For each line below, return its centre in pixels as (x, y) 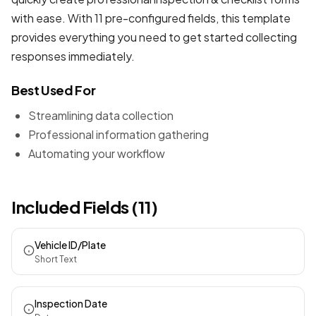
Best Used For (54, 90)
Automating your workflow (97, 153)
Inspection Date (71, 303)
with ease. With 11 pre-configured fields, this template (151, 18)
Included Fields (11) (85, 207)
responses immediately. (73, 56)
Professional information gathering (119, 134)
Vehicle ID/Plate (70, 245)
